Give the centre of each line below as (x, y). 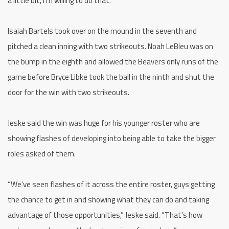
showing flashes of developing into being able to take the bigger (112, 139)
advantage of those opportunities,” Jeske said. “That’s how (105, 215)
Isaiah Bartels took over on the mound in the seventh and (102, 31)
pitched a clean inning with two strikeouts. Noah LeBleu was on (110, 47)
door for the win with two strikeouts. (68, 93)
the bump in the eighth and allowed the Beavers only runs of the (113, 62)
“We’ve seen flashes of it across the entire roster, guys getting (111, 185)
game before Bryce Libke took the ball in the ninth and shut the (111, 77)
